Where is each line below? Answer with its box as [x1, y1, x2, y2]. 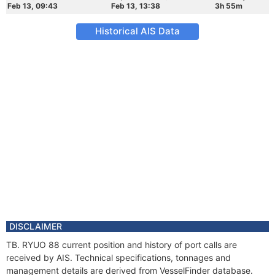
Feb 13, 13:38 [111, 1, 160, 10]
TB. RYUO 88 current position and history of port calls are [6, 239, 237, 250]
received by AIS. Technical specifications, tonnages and [6, 252, 231, 263]
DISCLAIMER [9, 221, 62, 231]
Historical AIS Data [95, 25, 180, 37]
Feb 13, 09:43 [7, 1, 58, 10]
